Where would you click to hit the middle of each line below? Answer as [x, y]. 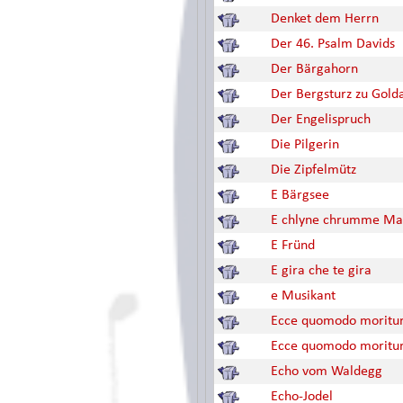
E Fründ [293, 246]
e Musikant [303, 296]
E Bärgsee [300, 195]
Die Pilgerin [305, 145]
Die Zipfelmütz [313, 170]
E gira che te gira [321, 271]
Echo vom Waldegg [327, 372]
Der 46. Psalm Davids [333, 44]
